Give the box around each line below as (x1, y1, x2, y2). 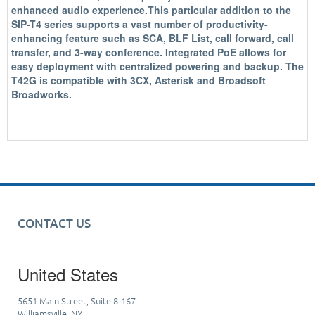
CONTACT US (18, 215, 91, 231)
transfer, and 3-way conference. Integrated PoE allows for (11, 45, 286, 59)
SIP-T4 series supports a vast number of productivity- (11, 17, 268, 31)
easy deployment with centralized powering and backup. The (11, 59, 304, 73)
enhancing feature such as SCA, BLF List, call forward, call (11, 31, 294, 45)
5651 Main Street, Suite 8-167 (18, 294, 136, 307)
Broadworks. (11, 87, 72, 101)
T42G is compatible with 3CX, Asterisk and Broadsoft (11, 73, 266, 87)
